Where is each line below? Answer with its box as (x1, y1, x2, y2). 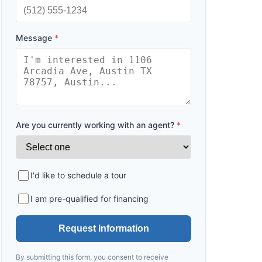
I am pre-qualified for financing (30, 194, 149, 204)
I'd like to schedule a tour (30, 170, 126, 180)
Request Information (58, 223, 149, 233)
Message (16, 33, 54, 43)
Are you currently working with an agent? (16, 120, 177, 130)
